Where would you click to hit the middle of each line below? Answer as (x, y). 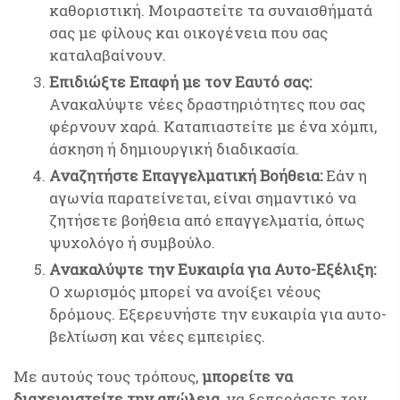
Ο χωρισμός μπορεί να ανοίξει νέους (185, 292)
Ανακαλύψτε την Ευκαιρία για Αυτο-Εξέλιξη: (212, 269)
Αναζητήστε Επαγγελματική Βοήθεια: (186, 175)
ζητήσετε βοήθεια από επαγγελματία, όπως (207, 220)
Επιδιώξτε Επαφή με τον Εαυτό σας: (180, 82)
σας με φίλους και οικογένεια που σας (188, 33)
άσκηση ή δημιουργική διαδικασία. (174, 149)
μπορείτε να (247, 376)
